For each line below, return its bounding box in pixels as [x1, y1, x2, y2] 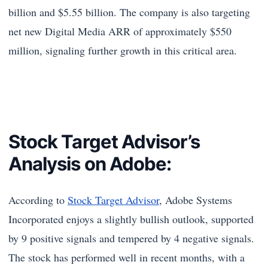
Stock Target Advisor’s [8, 130, 200, 153]
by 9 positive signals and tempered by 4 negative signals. [8, 230, 254, 245]
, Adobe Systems [159, 192, 232, 207]
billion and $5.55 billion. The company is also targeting [8, 4, 250, 19]
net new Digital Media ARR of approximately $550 [8, 23, 232, 38]
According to [8, 192, 68, 207]
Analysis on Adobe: [8, 152, 175, 175]
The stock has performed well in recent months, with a [8, 249, 245, 264]
